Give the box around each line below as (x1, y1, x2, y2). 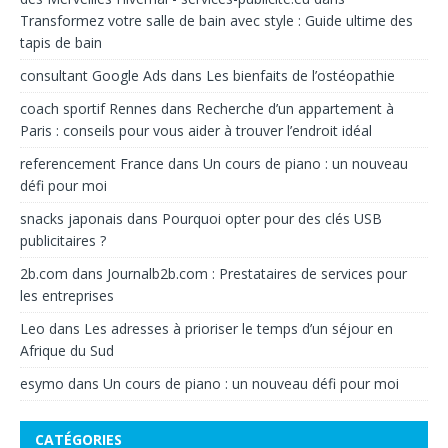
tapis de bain (20, 32, 102, 52)
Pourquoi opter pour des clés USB (162, 208, 382, 228)
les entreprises (20, 285, 114, 305)
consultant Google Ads (20, 65, 167, 85)
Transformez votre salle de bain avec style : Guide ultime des (20, 10, 413, 30)
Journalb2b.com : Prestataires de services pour (107, 263, 407, 283)
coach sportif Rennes (20, 98, 157, 118)
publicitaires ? (20, 230, 106, 250)
